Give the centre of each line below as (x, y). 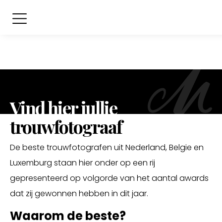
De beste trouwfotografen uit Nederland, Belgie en (107, 147)
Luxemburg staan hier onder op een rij (83, 163)
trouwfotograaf (66, 126)
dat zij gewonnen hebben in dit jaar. (79, 194)
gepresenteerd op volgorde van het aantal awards (109, 178)
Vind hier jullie (63, 108)
